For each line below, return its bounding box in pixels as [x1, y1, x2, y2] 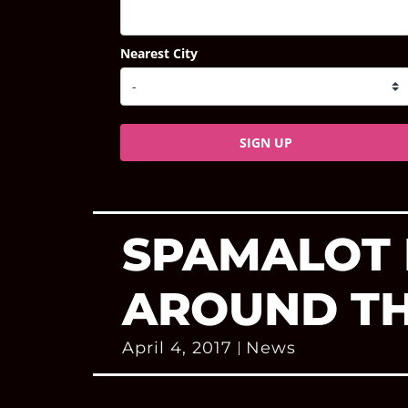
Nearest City [120, 44, 199, 62]
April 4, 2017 [122, 338, 232, 358]
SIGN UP [239, 133, 292, 151]
